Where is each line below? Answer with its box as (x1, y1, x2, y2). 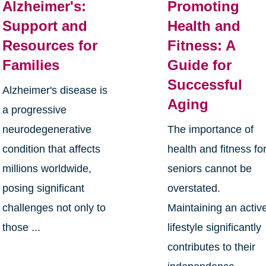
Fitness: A (167, 37, 236, 53)
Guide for (167, 56, 232, 73)
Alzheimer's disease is (2, 84, 107, 96)
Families (2, 56, 59, 73)
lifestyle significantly (167, 221, 262, 233)
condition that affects (2, 142, 100, 155)
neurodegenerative (2, 123, 91, 135)
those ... (2, 221, 40, 233)
